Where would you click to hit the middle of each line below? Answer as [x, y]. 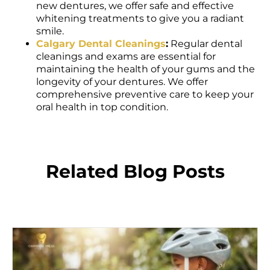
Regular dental [205, 32]
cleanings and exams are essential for [126, 45]
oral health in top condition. [102, 95]
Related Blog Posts [135, 159]
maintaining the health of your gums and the [146, 57]
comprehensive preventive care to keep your [145, 83]
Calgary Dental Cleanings [101, 32]
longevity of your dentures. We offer [122, 70]
